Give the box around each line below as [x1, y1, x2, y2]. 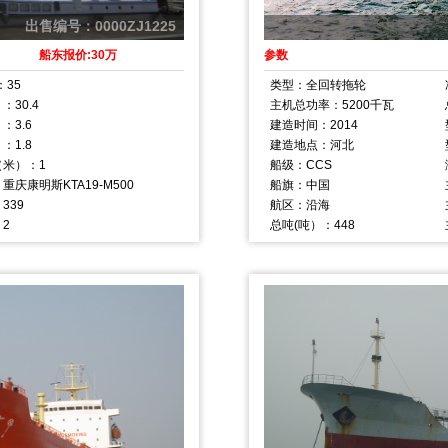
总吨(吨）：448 [270, 218, 355, 231]
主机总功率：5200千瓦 [270, 98, 394, 111]
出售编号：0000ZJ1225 [25, 18, 184, 34]
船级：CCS [270, 158, 332, 171]
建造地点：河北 [270, 138, 354, 151]
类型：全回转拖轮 [270, 78, 366, 91]
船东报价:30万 [39, 48, 117, 62]
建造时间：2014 [270, 118, 358, 131]
